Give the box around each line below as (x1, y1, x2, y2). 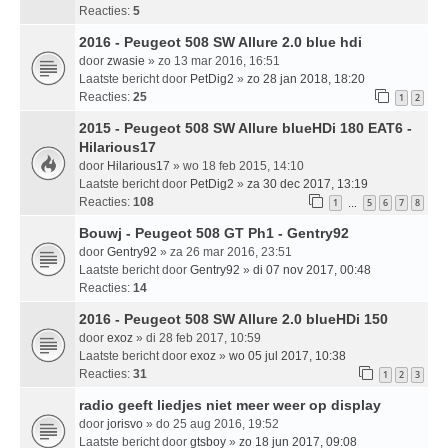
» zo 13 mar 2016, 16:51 (145, 54, 280, 69)
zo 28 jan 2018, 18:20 (247, 72, 365, 87)
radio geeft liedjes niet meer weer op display (79, 397, 381, 414)
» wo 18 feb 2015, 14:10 (170, 159, 304, 174)
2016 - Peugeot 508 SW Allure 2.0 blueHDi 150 (79, 311, 388, 328)
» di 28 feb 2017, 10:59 (133, 331, 261, 346)
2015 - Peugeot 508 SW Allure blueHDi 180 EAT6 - (79, 120, 412, 137)
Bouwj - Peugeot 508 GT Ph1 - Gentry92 (79, 225, 349, 242)
